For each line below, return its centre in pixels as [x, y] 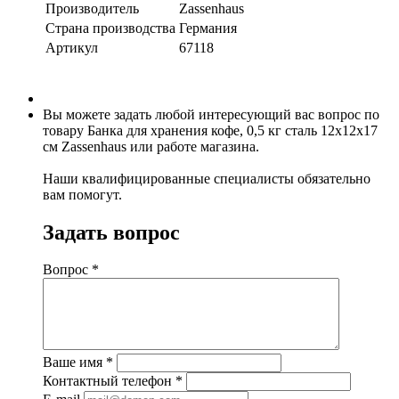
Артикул [72, 47]
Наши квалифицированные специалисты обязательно [207, 178]
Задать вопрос [111, 232]
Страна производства [110, 28]
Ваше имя [74, 362]
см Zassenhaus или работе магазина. [151, 146]
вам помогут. [82, 194]
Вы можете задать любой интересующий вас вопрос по [211, 114]
